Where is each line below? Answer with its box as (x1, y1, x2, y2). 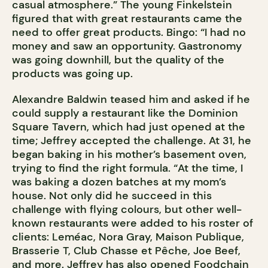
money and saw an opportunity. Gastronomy (12, 39, 242, 54)
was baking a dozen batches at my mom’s (12, 175, 226, 190)
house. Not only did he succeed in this (12, 188, 212, 203)
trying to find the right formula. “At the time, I (12, 161, 243, 176)
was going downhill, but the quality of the (12, 53, 224, 68)
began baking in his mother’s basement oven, (12, 147, 246, 162)
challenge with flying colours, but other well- (12, 202, 242, 217)
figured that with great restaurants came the (12, 11, 242, 26)
